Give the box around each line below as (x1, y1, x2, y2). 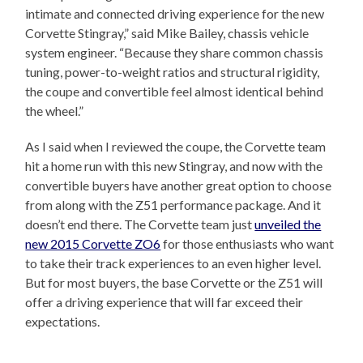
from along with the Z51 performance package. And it (25, 197, 322, 213)
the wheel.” (25, 103, 84, 119)
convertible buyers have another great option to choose (25, 177, 332, 194)
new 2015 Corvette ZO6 (25, 236, 161, 252)
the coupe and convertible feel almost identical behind (25, 83, 324, 100)
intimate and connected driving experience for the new (25, 6, 325, 22)
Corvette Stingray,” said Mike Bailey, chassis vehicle (25, 25, 310, 41)
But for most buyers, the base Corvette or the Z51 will (25, 275, 323, 291)
